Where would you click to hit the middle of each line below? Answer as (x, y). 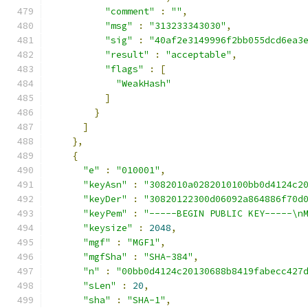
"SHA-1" (146, 300)
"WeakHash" (144, 84)
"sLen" (100, 286)
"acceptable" (199, 55)
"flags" (124, 69)
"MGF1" (144, 242)
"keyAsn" (105, 185)
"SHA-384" (168, 257)
